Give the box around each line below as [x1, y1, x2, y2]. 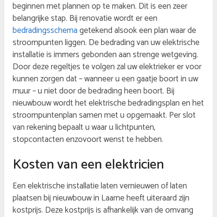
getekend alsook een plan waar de [77, 24, 197, 38]
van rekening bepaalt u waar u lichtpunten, [13, 121, 156, 135]
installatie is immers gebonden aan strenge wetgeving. [13, 48, 199, 62]
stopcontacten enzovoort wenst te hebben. [13, 133, 164, 147]
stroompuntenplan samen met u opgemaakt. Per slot [13, 108, 196, 123]
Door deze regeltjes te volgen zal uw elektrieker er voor [13, 60, 202, 74]
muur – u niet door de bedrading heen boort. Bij [13, 84, 175, 98]
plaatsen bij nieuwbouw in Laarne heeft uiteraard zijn [13, 191, 190, 205]
